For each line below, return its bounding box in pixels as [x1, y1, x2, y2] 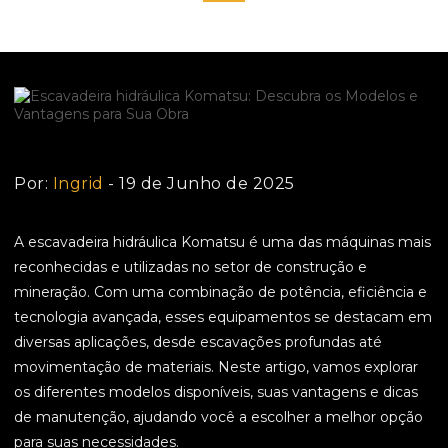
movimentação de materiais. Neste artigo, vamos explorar [14, 358, 418, 377]
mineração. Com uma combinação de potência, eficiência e [14, 283, 427, 302]
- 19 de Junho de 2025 [103, 174, 295, 194]
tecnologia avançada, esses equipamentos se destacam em [14, 308, 432, 327]
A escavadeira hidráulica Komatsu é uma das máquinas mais [14, 233, 431, 252]
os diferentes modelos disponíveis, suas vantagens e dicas [14, 383, 418, 402]
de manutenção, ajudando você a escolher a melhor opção [14, 408, 423, 427]
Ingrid [52, 174, 104, 194]
